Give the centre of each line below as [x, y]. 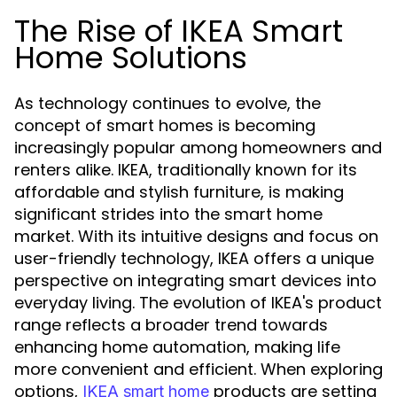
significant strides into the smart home [168, 214]
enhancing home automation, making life [177, 347]
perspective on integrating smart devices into [195, 280]
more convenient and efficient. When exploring [198, 369]
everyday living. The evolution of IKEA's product [198, 303]
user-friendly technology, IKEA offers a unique [194, 258]
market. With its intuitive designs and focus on [196, 236]
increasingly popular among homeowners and [198, 148]
